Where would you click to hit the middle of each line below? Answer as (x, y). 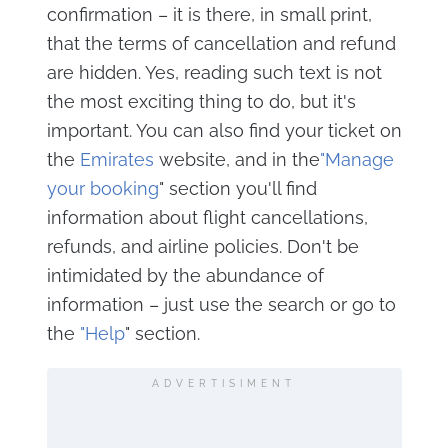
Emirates (116, 159)
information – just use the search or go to (221, 304)
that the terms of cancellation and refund (221, 43)
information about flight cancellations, (207, 217)
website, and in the (236, 159)
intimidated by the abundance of (185, 275)
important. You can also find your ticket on (224, 130)
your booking (102, 188)
